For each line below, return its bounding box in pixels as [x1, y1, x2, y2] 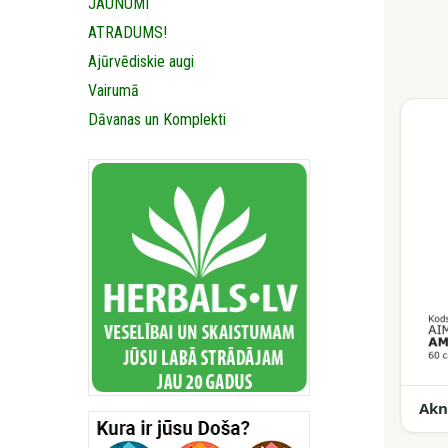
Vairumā [88, 81, 139, 100]
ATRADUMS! [88, 23, 167, 42]
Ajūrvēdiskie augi [88, 52, 194, 71]
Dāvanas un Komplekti [88, 110, 226, 129]
